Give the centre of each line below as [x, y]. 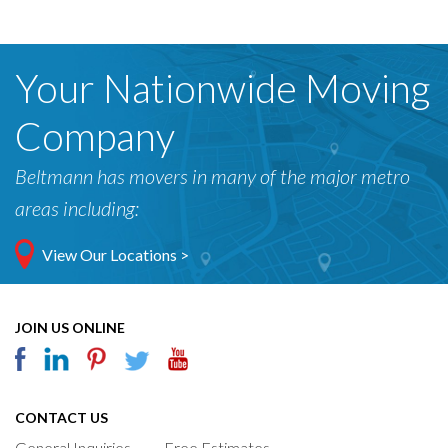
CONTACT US [61, 417]
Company [95, 135]
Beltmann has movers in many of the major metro [212, 175]
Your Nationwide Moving [222, 87]
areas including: [77, 207]
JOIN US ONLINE [70, 327]
